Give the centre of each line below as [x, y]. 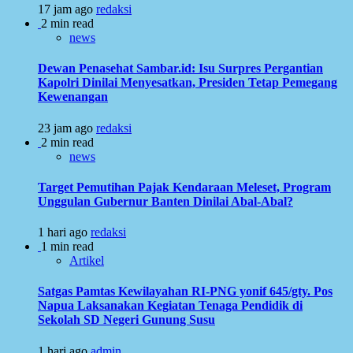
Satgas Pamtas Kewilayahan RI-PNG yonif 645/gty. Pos [185, 292]
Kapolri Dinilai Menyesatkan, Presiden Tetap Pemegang [188, 83]
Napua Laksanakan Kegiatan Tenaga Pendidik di [170, 306]
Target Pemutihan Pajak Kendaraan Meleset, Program [184, 187]
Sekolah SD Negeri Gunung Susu [126, 320]
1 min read [67, 247]
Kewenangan [73, 97]
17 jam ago [67, 9]
